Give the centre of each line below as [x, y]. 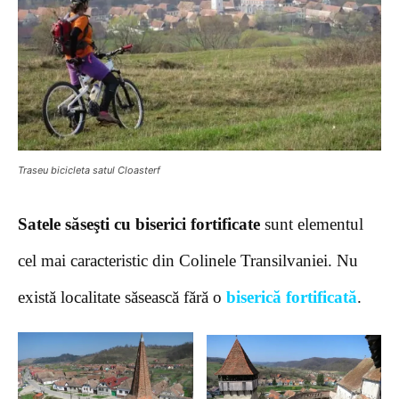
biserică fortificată [292, 297]
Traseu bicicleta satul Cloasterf [89, 170]
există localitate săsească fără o [122, 297]
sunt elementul [312, 224]
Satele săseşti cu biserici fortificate [139, 224]
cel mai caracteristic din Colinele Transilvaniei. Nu [188, 260]
